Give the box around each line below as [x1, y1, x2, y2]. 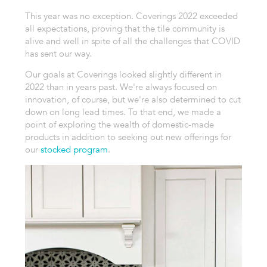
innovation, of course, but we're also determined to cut [24, 94, 241, 106]
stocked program [40, 144, 108, 156]
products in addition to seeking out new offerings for [24, 131, 231, 144]
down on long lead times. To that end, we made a [24, 106, 221, 119]
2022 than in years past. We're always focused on [24, 81, 217, 94]
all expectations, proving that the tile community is [24, 22, 225, 35]
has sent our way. [24, 47, 92, 60]
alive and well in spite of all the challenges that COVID [24, 35, 240, 47]
